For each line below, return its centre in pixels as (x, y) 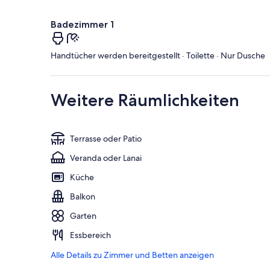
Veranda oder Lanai (106, 158)
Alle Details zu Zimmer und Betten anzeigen (132, 255)
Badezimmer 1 (82, 25)
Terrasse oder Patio (106, 139)
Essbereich (90, 235)
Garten (83, 216)
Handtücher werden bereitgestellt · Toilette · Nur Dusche (158, 56)
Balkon (83, 197)
